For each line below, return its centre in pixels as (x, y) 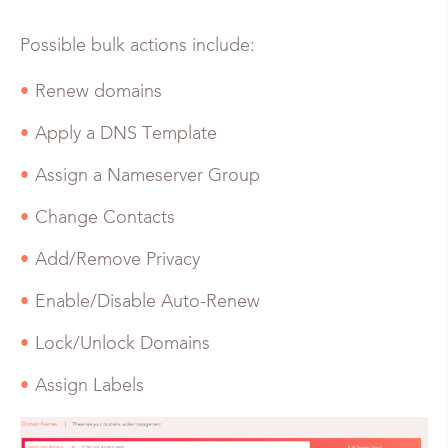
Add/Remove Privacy (117, 260)
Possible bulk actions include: (137, 46)
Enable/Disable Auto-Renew (147, 302)
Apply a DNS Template (126, 134)
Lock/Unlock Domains (122, 344)
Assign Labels (89, 386)
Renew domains (98, 92)
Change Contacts (105, 218)
